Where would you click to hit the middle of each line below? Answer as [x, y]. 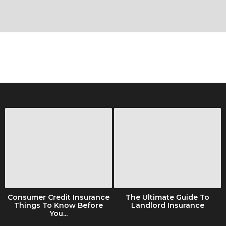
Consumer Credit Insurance [59, 197]
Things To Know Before [59, 205]
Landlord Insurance [167, 205]
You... [59, 213]
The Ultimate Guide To [167, 197]
